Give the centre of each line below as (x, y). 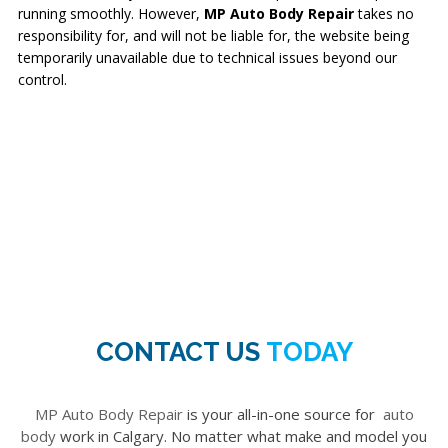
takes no (385, 13)
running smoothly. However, (110, 13)
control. (42, 79)
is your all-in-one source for (280, 414)
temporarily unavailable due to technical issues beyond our (207, 57)
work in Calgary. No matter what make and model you (241, 436)
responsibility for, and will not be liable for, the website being (213, 35)
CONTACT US (180, 352)
